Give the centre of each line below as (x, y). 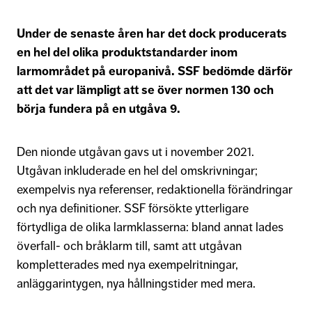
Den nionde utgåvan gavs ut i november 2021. (135, 151)
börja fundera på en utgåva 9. (100, 108)
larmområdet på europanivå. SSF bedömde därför (155, 71)
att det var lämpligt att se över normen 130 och (145, 89)
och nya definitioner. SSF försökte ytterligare (133, 208)
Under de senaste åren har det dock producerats (152, 33)
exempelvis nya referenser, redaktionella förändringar (155, 189)
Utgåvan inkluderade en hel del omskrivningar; (137, 170)
